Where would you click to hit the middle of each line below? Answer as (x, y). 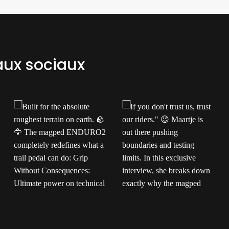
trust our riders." (155, 212)
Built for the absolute (55, 200)
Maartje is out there (161, 223)
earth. (30, 223)
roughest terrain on (52, 212)
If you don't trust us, (161, 200)
